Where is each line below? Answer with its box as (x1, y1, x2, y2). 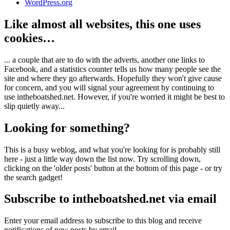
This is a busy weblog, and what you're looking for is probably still (4, 145, 220, 154)
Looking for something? (4, 121, 130, 135)
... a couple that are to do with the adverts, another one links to (4, 55, 205, 64)
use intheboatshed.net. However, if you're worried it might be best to (4, 92, 225, 101)
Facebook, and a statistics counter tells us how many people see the (4, 64, 221, 73)
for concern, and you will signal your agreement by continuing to (4, 83, 214, 92)
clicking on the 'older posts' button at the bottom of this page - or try (4, 163, 222, 172)
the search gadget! (4, 172, 63, 182)
